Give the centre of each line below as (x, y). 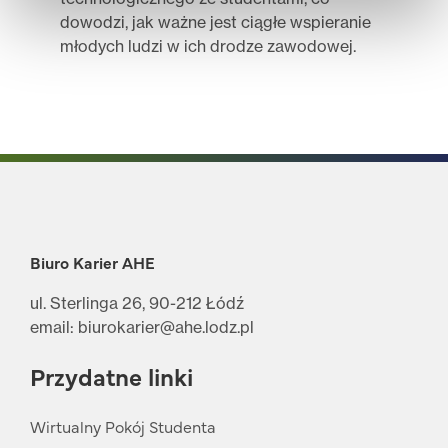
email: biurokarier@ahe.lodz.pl (142, 326)
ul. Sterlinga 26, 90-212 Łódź (137, 302)
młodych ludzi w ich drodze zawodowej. (208, 45)
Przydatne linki (111, 376)
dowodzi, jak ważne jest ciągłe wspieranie (215, 21)
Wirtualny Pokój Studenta (123, 426)
